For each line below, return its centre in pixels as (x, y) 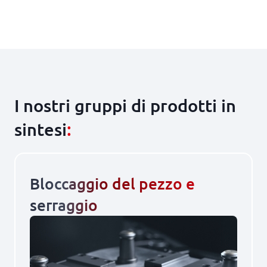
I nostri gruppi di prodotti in (125, 105)
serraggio (64, 205)
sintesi (41, 129)
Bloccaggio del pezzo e (112, 183)
